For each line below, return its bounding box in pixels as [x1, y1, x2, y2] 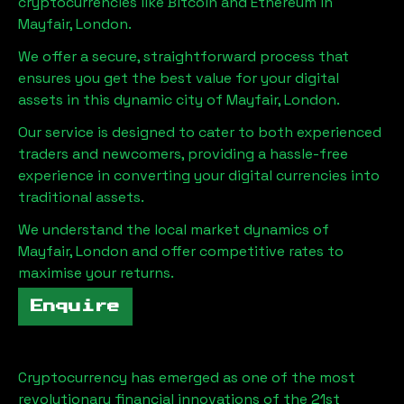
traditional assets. [18, 187, 144, 207]
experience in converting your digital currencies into [18, 165, 380, 185]
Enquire [31, 299, 120, 313]
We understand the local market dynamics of [18, 219, 329, 239]
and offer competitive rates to [128, 241, 344, 261]
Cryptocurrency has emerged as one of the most [18, 367, 355, 387]
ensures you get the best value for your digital [18, 68, 339, 87]
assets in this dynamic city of [18, 89, 223, 109]
